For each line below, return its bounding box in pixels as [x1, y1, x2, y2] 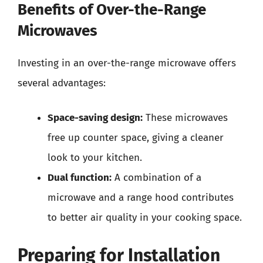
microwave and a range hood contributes [48, 191, 234, 204]
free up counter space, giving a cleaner [48, 131, 224, 144]
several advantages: [18, 76, 106, 89]
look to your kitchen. [48, 151, 142, 164]
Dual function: [48, 171, 112, 184]
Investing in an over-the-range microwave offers [18, 56, 236, 69]
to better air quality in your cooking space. [48, 211, 242, 224]
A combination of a [112, 171, 201, 184]
